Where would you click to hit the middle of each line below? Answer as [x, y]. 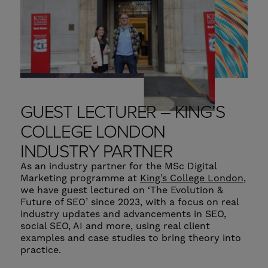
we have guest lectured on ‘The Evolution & [122, 190]
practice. [41, 250]
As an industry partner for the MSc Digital [118, 166]
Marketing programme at [80, 178]
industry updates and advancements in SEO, [123, 214]
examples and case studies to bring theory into [131, 238]
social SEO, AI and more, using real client [115, 226]
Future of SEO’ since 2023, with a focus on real [130, 202]
